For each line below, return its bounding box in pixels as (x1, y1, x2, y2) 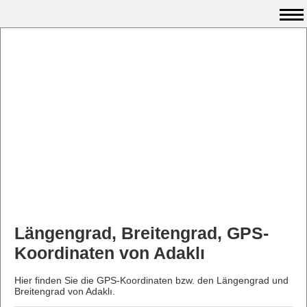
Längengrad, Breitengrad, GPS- (14, 223, 269, 243)
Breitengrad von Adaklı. (14, 285, 115, 297)
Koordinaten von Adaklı (14, 243, 205, 262)
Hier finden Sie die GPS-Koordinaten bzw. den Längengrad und (14, 274, 288, 286)
